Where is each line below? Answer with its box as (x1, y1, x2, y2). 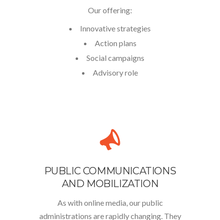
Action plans (94, 38, 137, 48)
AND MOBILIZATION (61, 178, 159, 190)
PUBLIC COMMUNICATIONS (44, 165, 176, 177)
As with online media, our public (57, 198, 163, 207)
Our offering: (88, 5, 132, 15)
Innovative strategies (80, 24, 151, 33)
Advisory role (93, 68, 138, 77)
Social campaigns (86, 53, 144, 62)
